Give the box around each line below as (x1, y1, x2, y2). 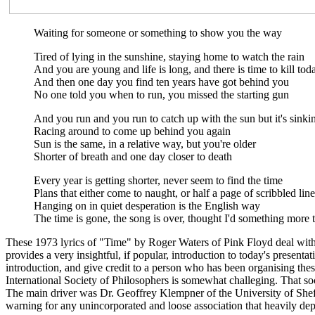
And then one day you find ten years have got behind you (34, 75, 289, 88)
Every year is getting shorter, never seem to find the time (34, 174, 283, 186)
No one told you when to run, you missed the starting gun (34, 88, 289, 101)
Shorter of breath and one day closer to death (34, 150, 232, 162)
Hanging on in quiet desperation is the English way (34, 199, 260, 212)
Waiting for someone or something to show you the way (34, 26, 282, 39)
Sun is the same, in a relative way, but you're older (34, 137, 256, 150)
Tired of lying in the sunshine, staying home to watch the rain (34, 50, 304, 63)
